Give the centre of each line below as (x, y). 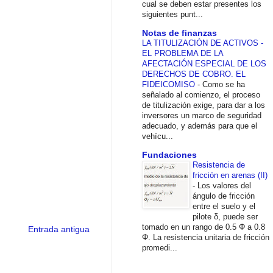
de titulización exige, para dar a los (204, 105)
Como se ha (224, 84)
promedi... (160, 247)
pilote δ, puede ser (225, 216)
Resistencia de (219, 165)
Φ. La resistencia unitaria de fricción (206, 237)
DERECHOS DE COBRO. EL (194, 74)
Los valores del (224, 185)
